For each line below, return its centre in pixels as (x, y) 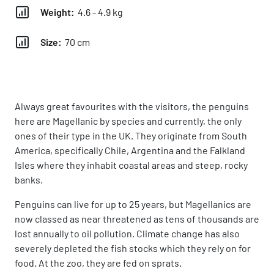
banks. (29, 180)
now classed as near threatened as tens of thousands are (137, 219)
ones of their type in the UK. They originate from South (131, 135)
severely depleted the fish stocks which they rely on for (133, 248)
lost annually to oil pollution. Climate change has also (127, 233)
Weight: (57, 12)
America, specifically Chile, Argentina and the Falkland (130, 150)
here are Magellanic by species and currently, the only (128, 121)
